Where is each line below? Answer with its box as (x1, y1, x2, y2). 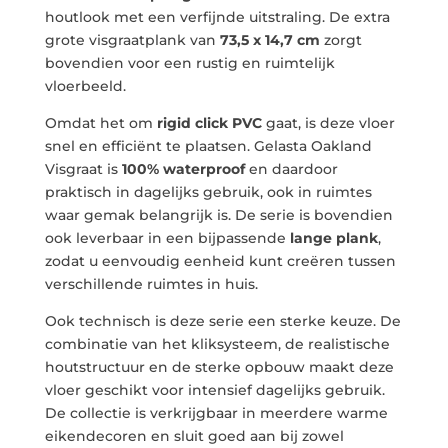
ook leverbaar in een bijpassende (44, 229, 290, 248)
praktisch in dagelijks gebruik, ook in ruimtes (44, 183, 372, 202)
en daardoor (244, 160, 338, 179)
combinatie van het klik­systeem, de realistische (44, 335, 390, 354)
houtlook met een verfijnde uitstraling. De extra (44, 8, 390, 27)
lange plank (289, 229, 378, 248)
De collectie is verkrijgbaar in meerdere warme (44, 404, 388, 423)
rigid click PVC (156, 114, 262, 133)
